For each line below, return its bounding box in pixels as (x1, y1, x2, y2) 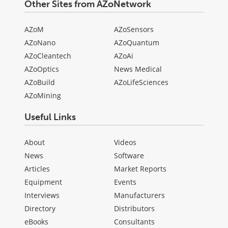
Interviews (24, 190, 60, 200)
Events (114, 177, 136, 187)
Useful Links (24, 111, 76, 123)
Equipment (24, 177, 62, 187)
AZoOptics (24, 64, 59, 74)
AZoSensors (114, 24, 154, 34)
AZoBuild (24, 77, 55, 87)
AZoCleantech (24, 50, 71, 61)
